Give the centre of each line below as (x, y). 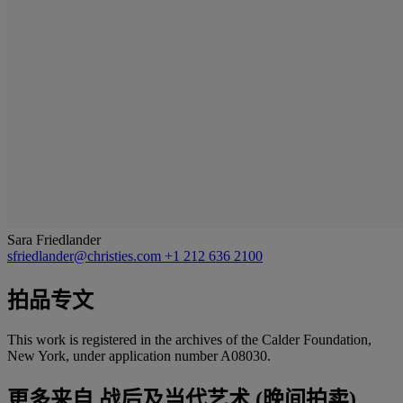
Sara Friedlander (54, 239)
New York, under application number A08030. (139, 355)
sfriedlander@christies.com (86, 255)
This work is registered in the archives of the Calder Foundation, (189, 339)
